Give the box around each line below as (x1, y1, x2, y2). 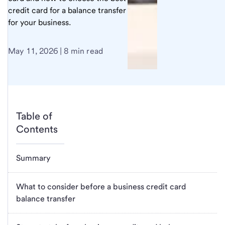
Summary (16, 153, 51, 163)
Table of (16, 109, 52, 122)
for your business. (8, 17, 71, 27)
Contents (16, 123, 58, 135)
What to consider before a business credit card (16, 181, 186, 191)
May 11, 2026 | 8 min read (8, 46, 103, 56)
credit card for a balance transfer (8, 5, 126, 15)
